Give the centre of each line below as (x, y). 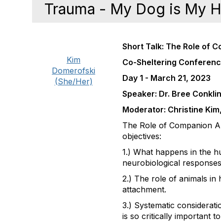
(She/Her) (74, 81)
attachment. (145, 189)
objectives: (143, 136)
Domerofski (74, 71)
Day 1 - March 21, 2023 (167, 78)
